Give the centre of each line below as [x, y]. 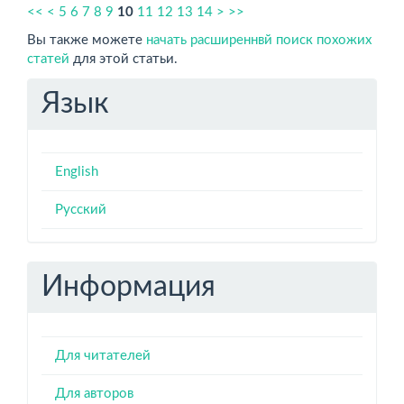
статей [48, 59]
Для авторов [94, 393]
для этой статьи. [124, 59]
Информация [129, 287]
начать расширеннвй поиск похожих [259, 40]
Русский [81, 210]
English [77, 172]
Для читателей [103, 355]
